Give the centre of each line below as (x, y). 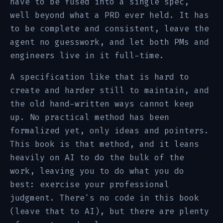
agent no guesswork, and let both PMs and (110, 42)
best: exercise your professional (90, 184)
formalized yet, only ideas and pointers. (110, 131)
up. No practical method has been (90, 117)
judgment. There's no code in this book (105, 198)
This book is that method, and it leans (105, 144)
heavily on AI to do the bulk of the (97, 158)
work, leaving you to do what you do (97, 171)
